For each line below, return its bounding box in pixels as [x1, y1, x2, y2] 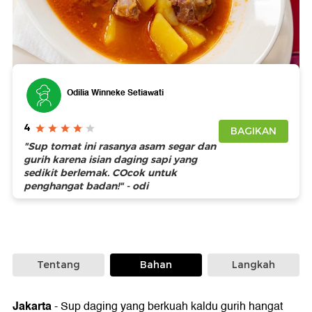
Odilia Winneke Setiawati [67, 85, 164, 100]
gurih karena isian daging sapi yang [24, 153, 197, 166]
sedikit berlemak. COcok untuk [24, 166, 177, 180]
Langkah [232, 258, 276, 272]
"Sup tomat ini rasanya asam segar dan [24, 140, 216, 153]
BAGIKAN [231, 125, 276, 138]
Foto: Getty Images [25, 78, 95, 92]
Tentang [36, 258, 80, 272]
